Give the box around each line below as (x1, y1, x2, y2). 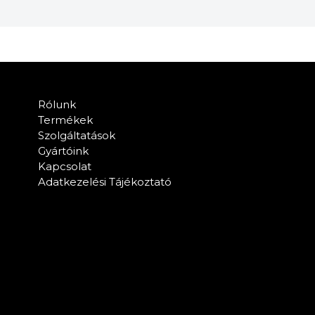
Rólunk (37, 98, 76, 112)
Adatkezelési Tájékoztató (37, 175, 172, 189)
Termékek (37, 113, 93, 127)
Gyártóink (37, 144, 89, 158)
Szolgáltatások (37, 129, 115, 143)
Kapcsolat (37, 160, 91, 174)
